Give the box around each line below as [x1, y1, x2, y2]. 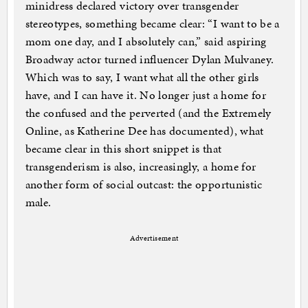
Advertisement [129, 233, 179, 244]
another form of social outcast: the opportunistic [25, 176, 263, 193]
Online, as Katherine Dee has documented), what [25, 122, 264, 140]
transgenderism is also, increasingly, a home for [25, 158, 256, 175]
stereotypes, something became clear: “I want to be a [25, 15, 280, 32]
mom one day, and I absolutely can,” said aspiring [25, 33, 267, 50]
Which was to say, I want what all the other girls [25, 69, 259, 86]
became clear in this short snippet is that [25, 140, 222, 157]
